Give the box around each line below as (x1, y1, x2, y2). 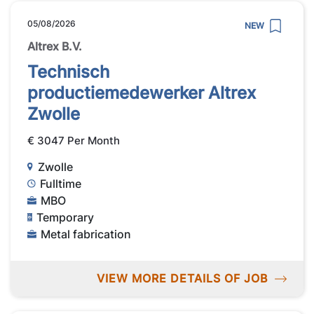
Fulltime (40, 176, 82, 191)
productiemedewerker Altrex (27, 83, 256, 104)
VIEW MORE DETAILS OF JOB (96, 271, 268, 286)
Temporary (36, 210, 95, 224)
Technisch (27, 62, 109, 83)
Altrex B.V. (27, 39, 82, 54)
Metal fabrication (41, 226, 132, 241)
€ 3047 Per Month (27, 134, 120, 148)
